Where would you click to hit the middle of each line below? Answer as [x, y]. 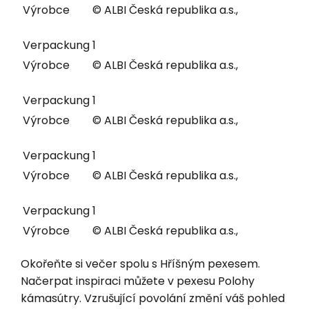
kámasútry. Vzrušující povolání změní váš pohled [153, 298]
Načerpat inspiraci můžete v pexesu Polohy [138, 281]
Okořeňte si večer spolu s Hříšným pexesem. [140, 263]
